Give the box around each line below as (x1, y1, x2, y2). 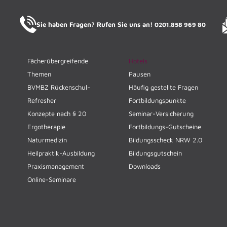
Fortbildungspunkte (129, 96, 186, 104)
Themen (27, 69, 51, 78)
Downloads (129, 162, 161, 170)
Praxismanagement (27, 162, 84, 170)
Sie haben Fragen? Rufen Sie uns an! (36, 20, 155, 28)
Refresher (27, 96, 56, 104)
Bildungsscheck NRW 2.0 (129, 135, 202, 144)
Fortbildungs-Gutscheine (129, 122, 201, 131)
